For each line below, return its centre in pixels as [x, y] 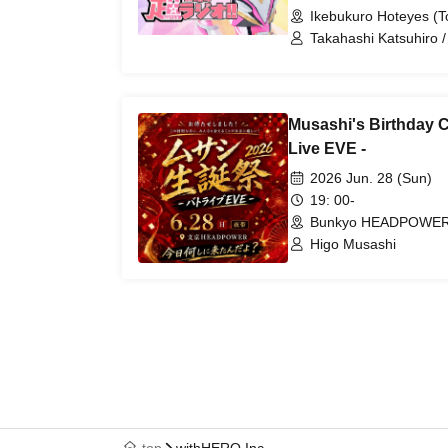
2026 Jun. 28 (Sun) [371, 178]
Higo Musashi [353, 244]
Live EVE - [327, 148]
